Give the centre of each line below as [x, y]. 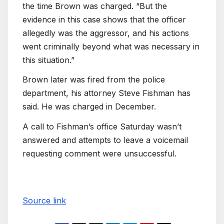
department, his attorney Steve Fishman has [106, 93]
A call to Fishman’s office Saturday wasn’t [102, 127]
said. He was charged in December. [89, 107]
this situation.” [48, 60]
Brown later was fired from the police [94, 80]
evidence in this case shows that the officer [104, 19]
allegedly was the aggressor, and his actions [106, 33]
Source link [44, 201]
